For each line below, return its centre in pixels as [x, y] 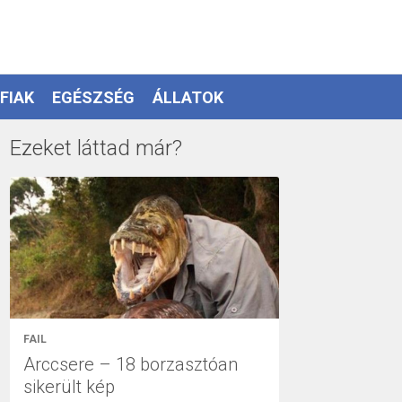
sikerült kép [69, 386]
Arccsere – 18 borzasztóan [131, 364]
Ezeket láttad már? [96, 148]
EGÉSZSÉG [93, 97]
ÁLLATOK [188, 97]
